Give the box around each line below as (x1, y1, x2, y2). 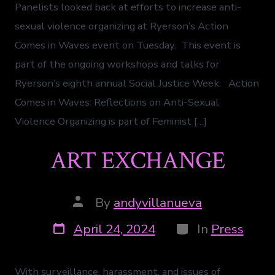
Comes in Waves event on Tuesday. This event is (15, 37, 241, 52)
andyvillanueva (114, 194, 202, 212)
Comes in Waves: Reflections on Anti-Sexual (15, 95, 220, 109)
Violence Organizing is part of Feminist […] (15, 114, 207, 128)
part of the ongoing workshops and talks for (15, 56, 220, 71)
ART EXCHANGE (50, 144, 225, 177)
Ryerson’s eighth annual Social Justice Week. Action (15, 76, 260, 90)
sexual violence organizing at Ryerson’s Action (15, 18, 229, 33)
